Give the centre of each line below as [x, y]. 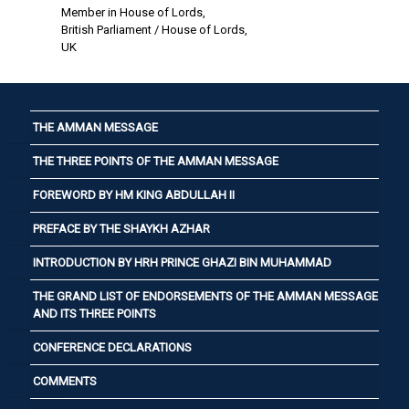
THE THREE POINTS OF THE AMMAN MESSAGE [156, 161]
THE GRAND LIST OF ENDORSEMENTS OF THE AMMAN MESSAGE [205, 296]
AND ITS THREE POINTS [94, 314]
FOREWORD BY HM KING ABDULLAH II [134, 195]
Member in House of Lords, [133, 12]
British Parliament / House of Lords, [154, 30]
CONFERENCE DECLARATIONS [112, 347]
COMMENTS [65, 381]
